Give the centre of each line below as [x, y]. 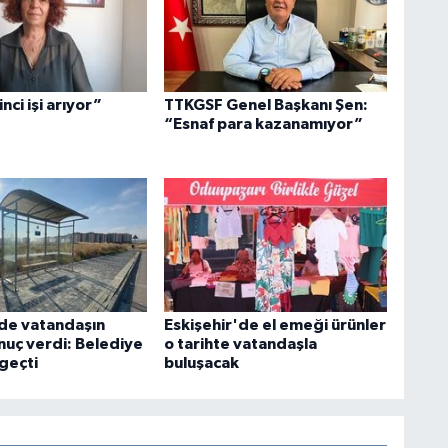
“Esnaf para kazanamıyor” [263, 123]
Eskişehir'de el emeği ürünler [274, 325]
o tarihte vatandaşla [240, 344]
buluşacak [201, 363]
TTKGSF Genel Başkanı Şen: [265, 104]
